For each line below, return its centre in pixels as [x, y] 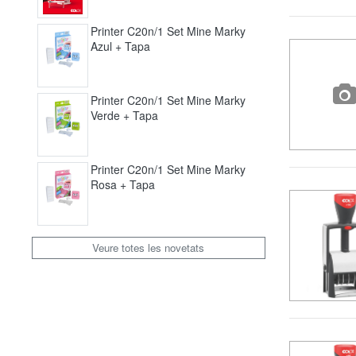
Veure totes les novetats [149, 248]
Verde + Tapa [125, 115]
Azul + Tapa [121, 46]
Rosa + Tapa [123, 184]
